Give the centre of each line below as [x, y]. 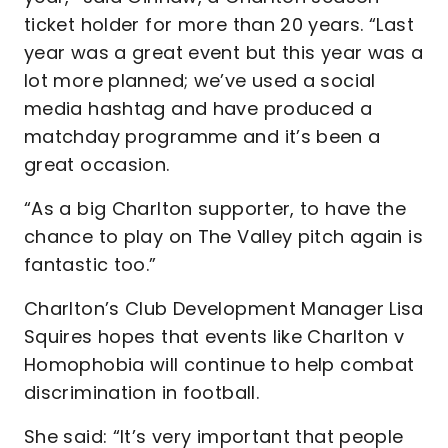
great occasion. [99, 164]
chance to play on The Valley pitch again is [223, 236]
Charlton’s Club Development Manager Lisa [224, 308]
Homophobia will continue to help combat [219, 364]
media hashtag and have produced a [198, 108]
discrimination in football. [144, 392]
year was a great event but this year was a [224, 52]
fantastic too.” [93, 264]
